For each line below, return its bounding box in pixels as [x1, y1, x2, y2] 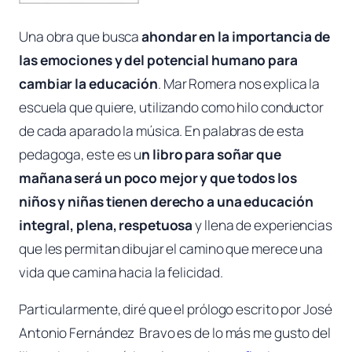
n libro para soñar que [141, 145, 281, 163]
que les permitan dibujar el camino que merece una [19, 239, 324, 258]
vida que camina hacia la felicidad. [19, 262, 223, 281]
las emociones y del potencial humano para [19, 50, 298, 69]
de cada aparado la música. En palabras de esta [19, 121, 305, 140]
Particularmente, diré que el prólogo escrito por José [19, 299, 332, 318]
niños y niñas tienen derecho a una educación [19, 192, 313, 211]
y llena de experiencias [192, 215, 332, 234]
